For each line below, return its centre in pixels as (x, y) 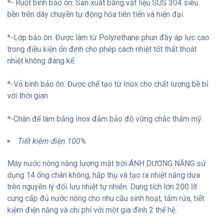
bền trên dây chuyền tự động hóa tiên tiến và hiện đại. (96, 14)
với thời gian (28, 95)
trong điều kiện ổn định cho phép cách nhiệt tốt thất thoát (102, 49)
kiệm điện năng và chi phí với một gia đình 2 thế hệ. (92, 210)
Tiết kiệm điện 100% (52, 141)
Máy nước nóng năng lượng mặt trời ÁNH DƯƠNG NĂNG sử (107, 163)
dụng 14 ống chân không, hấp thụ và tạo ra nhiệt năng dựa (104, 175)
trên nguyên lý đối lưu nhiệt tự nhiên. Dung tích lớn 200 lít (102, 186)
